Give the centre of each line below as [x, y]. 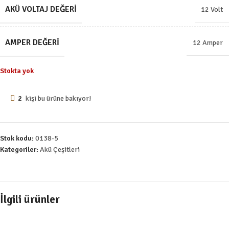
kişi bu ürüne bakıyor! [58, 98]
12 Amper [208, 42]
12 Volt [212, 9]
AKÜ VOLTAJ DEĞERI [41, 9]
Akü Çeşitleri [60, 149]
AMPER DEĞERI [32, 42]
